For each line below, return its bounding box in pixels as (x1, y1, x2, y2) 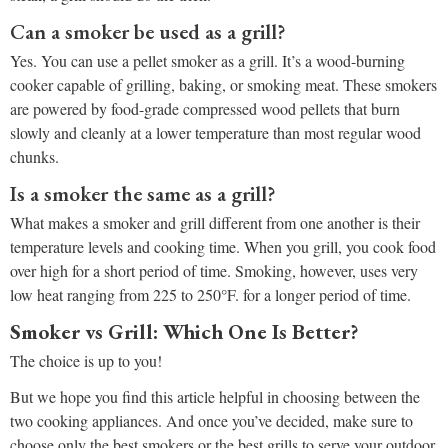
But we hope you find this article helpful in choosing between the (10, 386, 420, 408)
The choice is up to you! (10, 350, 162, 372)
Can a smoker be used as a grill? (10, 18, 286, 46)
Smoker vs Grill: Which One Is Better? (10, 318, 359, 346)
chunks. (10, 146, 59, 168)
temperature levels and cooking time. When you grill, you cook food (10, 236, 436, 258)
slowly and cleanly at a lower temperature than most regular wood (10, 122, 421, 144)
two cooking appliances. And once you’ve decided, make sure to (10, 410, 413, 432)
